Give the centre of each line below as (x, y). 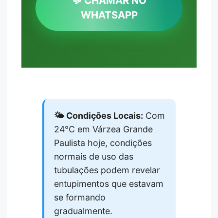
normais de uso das (94, 157)
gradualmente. (83, 211)
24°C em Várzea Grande (104, 129)
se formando (80, 198)
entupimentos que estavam (109, 184)
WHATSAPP (109, 15)
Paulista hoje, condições (103, 143)
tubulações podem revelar (107, 170)
